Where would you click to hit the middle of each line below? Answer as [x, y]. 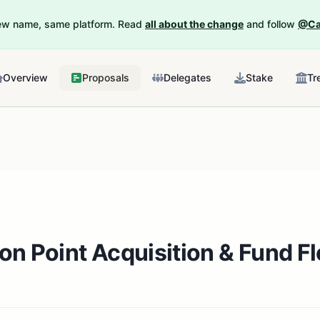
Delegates [187, 77]
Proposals [106, 77]
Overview [25, 77]
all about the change [194, 24]
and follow [271, 24]
